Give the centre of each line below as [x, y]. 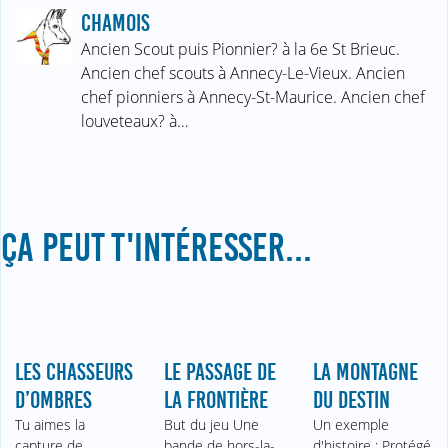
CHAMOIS [115, 23]
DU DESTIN [351, 400]
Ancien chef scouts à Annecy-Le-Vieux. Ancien [243, 73]
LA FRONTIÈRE [216, 400]
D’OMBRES [54, 400]
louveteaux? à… [134, 121]
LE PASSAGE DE [220, 372]
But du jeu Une [212, 425]
